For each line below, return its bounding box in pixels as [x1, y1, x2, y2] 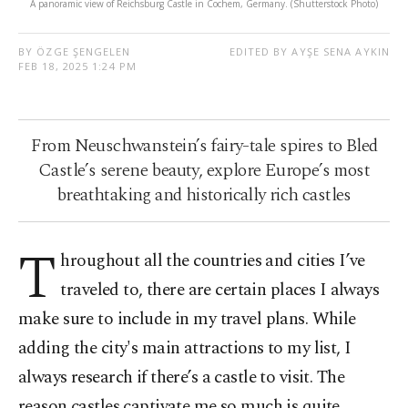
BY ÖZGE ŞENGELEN [18, 44, 131, 58]
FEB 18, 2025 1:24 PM [18, 58, 137, 73]
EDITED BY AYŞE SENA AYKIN [229, 44, 390, 58]
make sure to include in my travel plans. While [18, 305, 356, 332]
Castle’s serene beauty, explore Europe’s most [38, 156, 370, 184]
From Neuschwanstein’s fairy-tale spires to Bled [30, 131, 378, 159]
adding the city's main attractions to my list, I [18, 334, 352, 362]
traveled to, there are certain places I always [60, 276, 380, 303]
